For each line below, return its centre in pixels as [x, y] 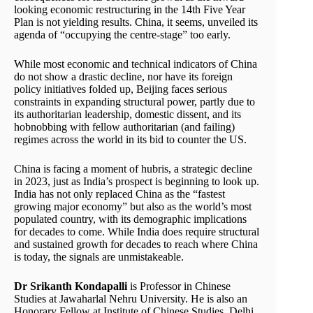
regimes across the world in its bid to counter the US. [130, 139]
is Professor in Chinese [179, 286]
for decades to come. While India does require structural [137, 231]
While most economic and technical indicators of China [136, 64]
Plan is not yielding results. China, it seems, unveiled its [136, 22]
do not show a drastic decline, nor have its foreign [123, 76]
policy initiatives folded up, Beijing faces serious [121, 89]
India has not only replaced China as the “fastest [119, 194]
